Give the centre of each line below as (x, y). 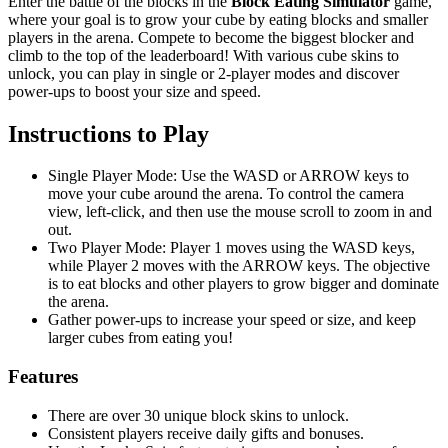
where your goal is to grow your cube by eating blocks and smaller (218, 19)
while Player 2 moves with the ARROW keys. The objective (239, 266)
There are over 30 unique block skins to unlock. (198, 415)
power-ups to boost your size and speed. (134, 91)
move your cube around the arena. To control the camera (226, 194)
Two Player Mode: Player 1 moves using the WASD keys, (231, 248)
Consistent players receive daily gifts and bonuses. (206, 433)
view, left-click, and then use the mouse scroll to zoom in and (240, 212)
